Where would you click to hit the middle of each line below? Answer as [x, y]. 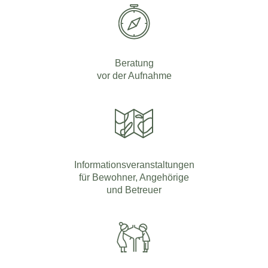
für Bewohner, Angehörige [134, 177]
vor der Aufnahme [134, 75]
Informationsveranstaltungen [134, 164]
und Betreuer [134, 189]
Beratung [134, 63]
